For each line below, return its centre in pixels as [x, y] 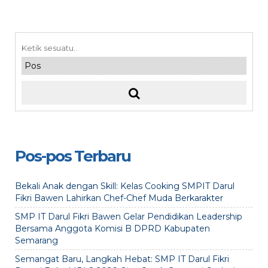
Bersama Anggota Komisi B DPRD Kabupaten [112, 229]
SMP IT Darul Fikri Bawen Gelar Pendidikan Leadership [129, 217]
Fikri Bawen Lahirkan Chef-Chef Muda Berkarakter [119, 198]
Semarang [36, 240]
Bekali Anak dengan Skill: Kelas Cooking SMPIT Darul [125, 186]
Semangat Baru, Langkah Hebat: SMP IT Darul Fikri [122, 259]
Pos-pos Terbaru [73, 156]
